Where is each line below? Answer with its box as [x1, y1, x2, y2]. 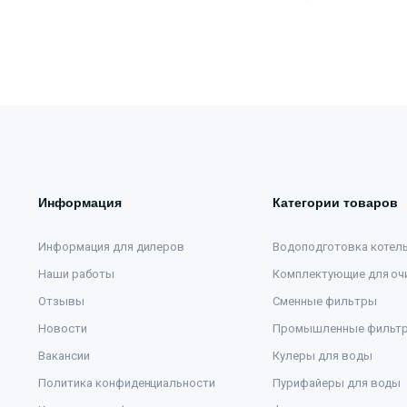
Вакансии [38, 349, 90, 363]
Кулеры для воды [273, 349, 372, 363]
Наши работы [38, 267, 114, 282]
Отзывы [38, 294, 84, 309]
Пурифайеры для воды [273, 376, 402, 391]
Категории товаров [273, 195, 398, 211]
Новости [38, 322, 87, 336]
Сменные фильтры [273, 294, 377, 309]
